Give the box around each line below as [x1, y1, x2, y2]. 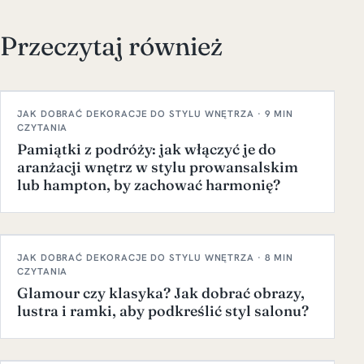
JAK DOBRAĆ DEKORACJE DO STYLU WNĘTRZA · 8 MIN [17, 251, 293, 264]
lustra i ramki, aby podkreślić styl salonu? [17, 301, 309, 321]
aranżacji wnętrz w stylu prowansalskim [17, 158, 298, 177]
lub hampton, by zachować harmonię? [17, 175, 280, 195]
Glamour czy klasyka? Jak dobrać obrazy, [17, 284, 305, 303]
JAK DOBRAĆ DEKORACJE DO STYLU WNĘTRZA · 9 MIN [17, 107, 293, 120]
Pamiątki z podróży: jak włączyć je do [17, 140, 276, 159]
